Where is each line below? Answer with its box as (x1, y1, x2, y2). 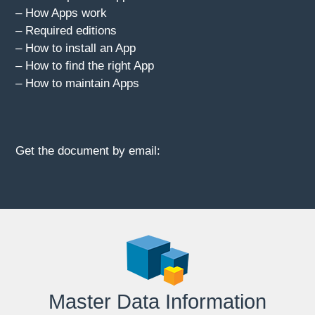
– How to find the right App (15, 59, 155, 73)
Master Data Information (49, 290, 266, 314)
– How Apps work (15, 6, 108, 20)
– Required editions (15, 24, 117, 38)
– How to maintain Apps (15, 77, 140, 91)
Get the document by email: (15, 143, 161, 157)
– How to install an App (15, 41, 136, 56)
